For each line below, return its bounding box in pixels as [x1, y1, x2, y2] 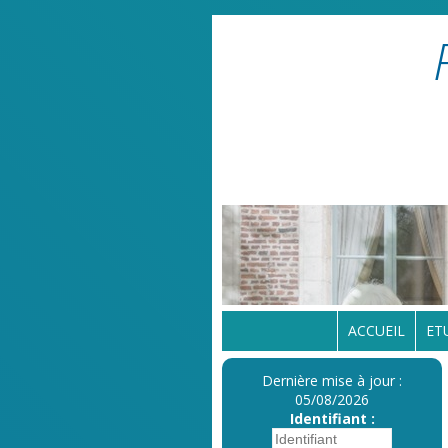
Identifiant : [289, 409, 375, 428]
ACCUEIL [347, 321, 405, 340]
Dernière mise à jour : [262, 371, 402, 390]
